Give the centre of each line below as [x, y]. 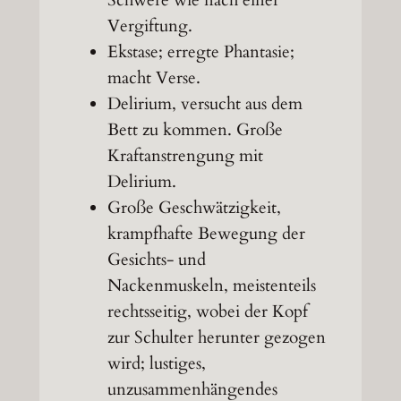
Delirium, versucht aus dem [205, 104]
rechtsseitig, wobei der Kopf [207, 312]
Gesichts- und [156, 260]
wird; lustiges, [156, 364]
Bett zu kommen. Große [195, 130]
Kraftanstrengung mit [185, 156]
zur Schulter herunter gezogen [216, 338]
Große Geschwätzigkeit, [194, 208]
